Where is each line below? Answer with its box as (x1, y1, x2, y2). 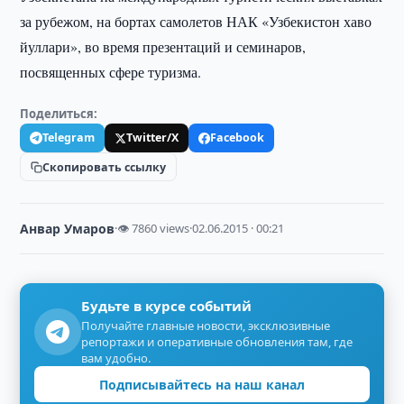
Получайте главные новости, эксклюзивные (81, 317, 331, 334)
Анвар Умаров (20, 220, 115, 237)
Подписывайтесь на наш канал (99, 375, 305, 393)
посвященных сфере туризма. (20, 62, 202, 81)
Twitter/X (126, 130, 179, 145)
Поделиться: (20, 106, 98, 122)
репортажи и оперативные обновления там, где (81, 334, 353, 350)
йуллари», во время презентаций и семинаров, (20, 37, 307, 56)
